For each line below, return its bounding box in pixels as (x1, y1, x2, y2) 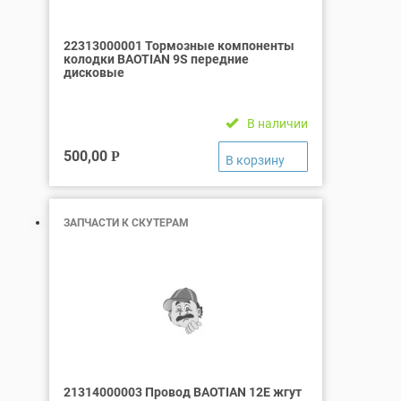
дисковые (64, 64, 124, 80)
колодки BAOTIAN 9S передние (64, 51, 249, 66)
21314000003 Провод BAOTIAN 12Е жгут (64, 384, 302, 399)
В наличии (247, 115, 308, 131)
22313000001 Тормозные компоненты (64, 38, 294, 53)
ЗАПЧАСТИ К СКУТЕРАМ (64, 216, 189, 229)
